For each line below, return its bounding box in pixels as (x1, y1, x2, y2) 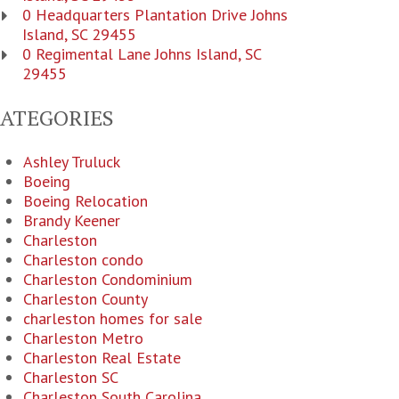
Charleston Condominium (23, 269, 192, 289)
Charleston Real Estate (23, 347, 181, 368)
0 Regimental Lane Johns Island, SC (21, 44, 261, 64)
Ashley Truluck (23, 151, 120, 172)
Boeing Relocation (23, 191, 148, 211)
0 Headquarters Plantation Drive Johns (21, 4, 288, 25)
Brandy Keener (23, 210, 120, 231)
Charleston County (23, 289, 148, 309)
